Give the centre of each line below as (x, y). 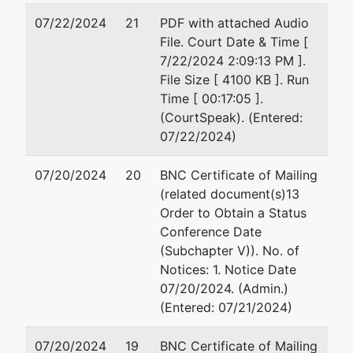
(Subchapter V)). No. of (230, 251)
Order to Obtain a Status (233, 213)
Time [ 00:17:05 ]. (212, 98)
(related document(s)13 (230, 194)
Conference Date (211, 232)
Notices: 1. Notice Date (228, 269)
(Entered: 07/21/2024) (226, 307)
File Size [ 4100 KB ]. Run (234, 80)
